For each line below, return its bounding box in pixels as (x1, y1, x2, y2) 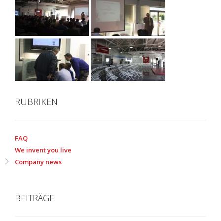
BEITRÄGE (15, 192, 54, 204)
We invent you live (15, 146, 72, 154)
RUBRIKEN (15, 96, 58, 108)
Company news (15, 157, 62, 166)
